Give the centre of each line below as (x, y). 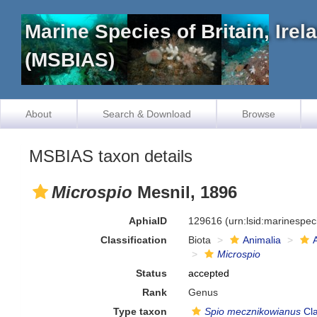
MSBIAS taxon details (111, 156)
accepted (209, 273)
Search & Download (147, 114)
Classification (134, 240)
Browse (259, 114)
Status (152, 273)
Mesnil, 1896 (185, 192)
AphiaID (148, 221)
